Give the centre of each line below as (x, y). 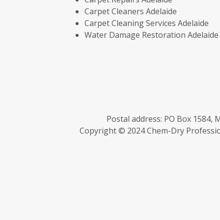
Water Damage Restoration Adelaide (151, 35)
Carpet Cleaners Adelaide (131, 11)
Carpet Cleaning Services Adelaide (147, 23)
